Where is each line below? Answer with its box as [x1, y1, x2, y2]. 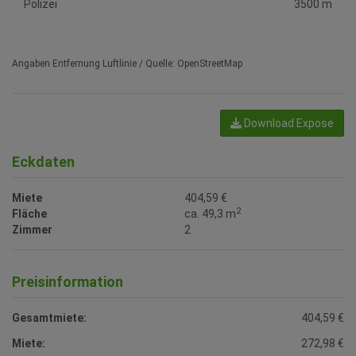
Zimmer [12, 207, 52, 221]
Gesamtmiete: [12, 296, 87, 309]
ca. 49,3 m [184, 192, 237, 205]
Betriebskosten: [12, 339, 98, 353]
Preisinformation [12, 257, 123, 275]
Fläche [12, 192, 47, 205]
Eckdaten [12, 137, 75, 155]
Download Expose [242, 101, 334, 114]
